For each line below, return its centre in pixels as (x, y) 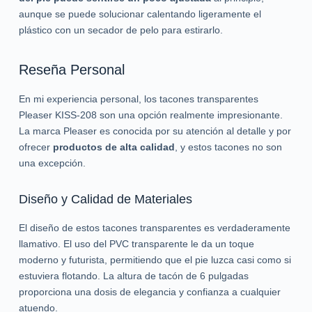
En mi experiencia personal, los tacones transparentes (138, 99)
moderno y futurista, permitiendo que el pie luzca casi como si (155, 259)
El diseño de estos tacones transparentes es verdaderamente (154, 227)
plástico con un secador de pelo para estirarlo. (120, 30)
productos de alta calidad (114, 147)
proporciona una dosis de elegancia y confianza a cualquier (149, 291)
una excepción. (52, 163)
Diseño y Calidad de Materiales (105, 200)
